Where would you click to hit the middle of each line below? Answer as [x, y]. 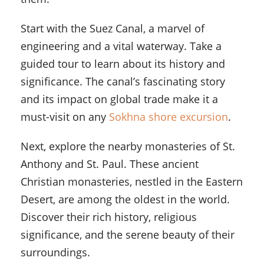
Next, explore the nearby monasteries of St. [128, 146]
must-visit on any [65, 117]
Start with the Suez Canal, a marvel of [113, 29]
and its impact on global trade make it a [119, 99]
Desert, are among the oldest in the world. [125, 199]
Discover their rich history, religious [109, 217]
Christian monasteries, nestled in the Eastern [132, 182]
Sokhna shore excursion [169, 117]
